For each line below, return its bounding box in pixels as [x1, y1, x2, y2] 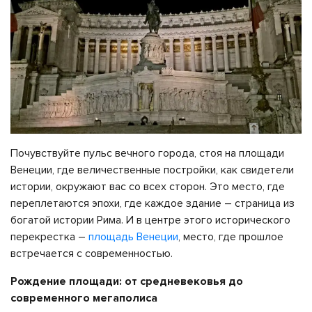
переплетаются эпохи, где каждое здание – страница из [10, 196, 295, 210]
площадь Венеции [88, 229, 178, 244]
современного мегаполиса [10, 290, 157, 305]
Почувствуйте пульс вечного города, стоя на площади [10, 146, 284, 160]
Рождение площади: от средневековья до [10, 274, 243, 288]
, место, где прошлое [178, 229, 283, 244]
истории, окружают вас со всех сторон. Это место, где [10, 179, 285, 194]
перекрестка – [10, 229, 88, 244]
